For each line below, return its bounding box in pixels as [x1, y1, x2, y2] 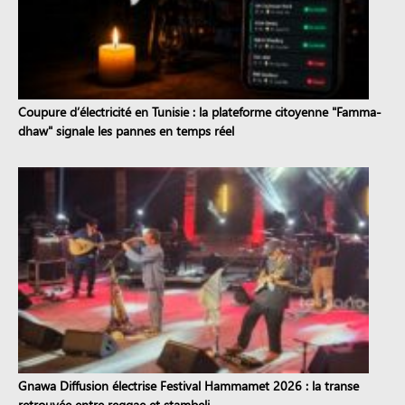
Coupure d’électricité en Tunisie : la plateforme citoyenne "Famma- [18, 102, 381, 120]
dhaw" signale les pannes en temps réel [18, 121, 234, 139]
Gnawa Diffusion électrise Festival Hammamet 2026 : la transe [18, 377, 359, 395]
